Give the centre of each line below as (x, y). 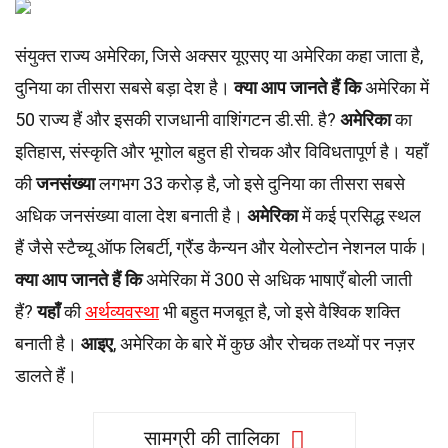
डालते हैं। (46, 375)
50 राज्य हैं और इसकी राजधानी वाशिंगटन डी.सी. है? (177, 119)
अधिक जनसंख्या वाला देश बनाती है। (131, 215)
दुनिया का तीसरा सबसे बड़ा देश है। (124, 87)
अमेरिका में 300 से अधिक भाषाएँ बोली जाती (277, 279)
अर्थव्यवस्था (122, 311)
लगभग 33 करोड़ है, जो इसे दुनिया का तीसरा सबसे (250, 183)
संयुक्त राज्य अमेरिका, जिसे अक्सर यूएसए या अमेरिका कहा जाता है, (219, 55)
